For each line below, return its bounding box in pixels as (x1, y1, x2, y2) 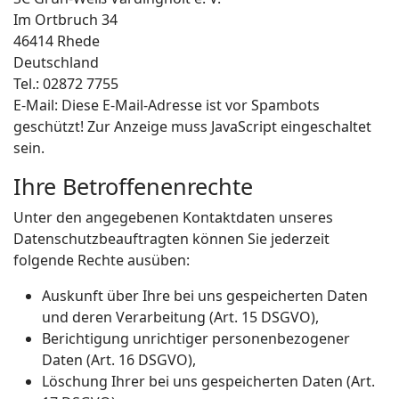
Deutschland (13, 53, 99, 72)
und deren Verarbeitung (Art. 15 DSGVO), (42, 307, 319, 327)
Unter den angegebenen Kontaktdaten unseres (13, 208, 333, 227)
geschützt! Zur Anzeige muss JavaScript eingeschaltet (13, 117, 371, 136)
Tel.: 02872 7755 (13, 74, 118, 94)
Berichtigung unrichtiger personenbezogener (42, 329, 350, 348)
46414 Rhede (13, 31, 100, 51)
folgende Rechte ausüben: (13, 250, 190, 270)
